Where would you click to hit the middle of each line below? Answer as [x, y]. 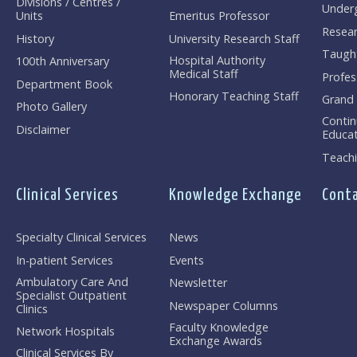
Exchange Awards [215, 340]
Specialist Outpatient [72, 295]
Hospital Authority [217, 60]
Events [186, 260]
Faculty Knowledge [218, 327]
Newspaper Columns [223, 305]
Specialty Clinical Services [82, 237]
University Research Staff [234, 38]
